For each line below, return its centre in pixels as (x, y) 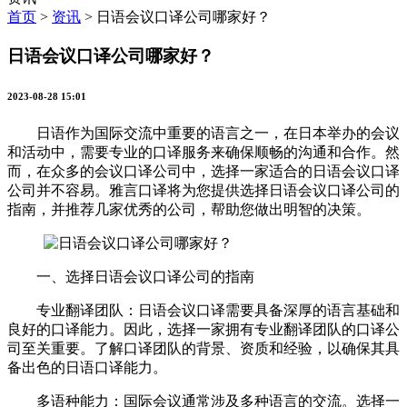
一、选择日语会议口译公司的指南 (131, 276)
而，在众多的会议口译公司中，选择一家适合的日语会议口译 (203, 171)
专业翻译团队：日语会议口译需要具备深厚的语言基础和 (203, 310)
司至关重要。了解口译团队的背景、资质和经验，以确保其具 (203, 348)
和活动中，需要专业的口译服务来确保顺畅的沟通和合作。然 (203, 152)
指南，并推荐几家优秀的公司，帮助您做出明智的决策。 (189, 209)
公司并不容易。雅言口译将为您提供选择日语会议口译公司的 (203, 190)
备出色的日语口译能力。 (87, 367)
